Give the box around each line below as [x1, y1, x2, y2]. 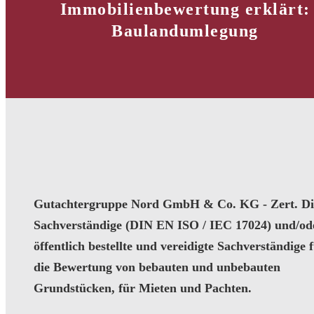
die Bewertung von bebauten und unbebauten [34, 259, 280, 274]
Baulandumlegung [111, 21, 259, 40]
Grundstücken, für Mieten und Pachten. [34, 280, 252, 295]
